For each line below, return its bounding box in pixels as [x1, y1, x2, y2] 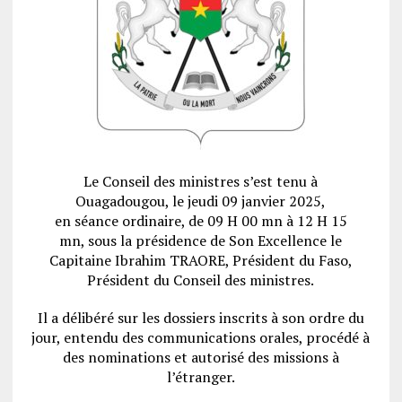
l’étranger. [166, 366, 235, 387]
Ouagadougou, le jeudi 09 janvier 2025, [75, 190, 327, 211]
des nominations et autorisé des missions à [62, 346, 339, 367]
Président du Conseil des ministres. [87, 269, 315, 290]
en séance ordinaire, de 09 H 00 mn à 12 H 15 [54, 210, 347, 231]
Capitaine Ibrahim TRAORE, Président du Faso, [48, 249, 353, 270]
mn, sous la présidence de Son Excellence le [59, 230, 343, 250]
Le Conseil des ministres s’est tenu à [83, 170, 319, 191]
